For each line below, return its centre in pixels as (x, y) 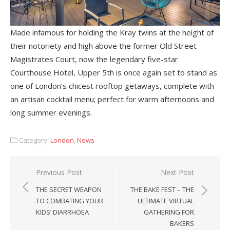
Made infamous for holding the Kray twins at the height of (112, 33)
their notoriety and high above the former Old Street (103, 46)
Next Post (177, 172)
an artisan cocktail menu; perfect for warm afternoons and (112, 99)
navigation (47, 188)
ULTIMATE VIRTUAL (166, 201)
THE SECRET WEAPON (69, 190)
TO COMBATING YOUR (70, 201)
